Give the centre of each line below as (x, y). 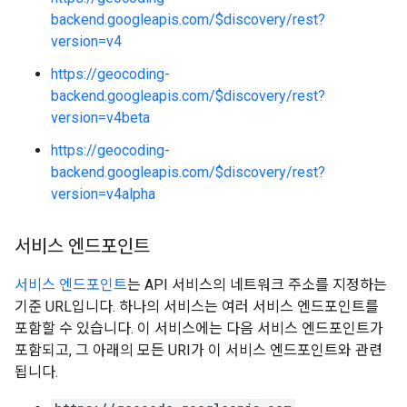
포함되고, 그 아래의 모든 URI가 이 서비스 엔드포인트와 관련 (199, 350)
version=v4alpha (103, 194)
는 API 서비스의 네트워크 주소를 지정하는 (257, 285)
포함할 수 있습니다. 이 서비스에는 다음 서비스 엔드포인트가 (199, 328)
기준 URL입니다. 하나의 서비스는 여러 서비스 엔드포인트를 (197, 307)
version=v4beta (100, 118)
